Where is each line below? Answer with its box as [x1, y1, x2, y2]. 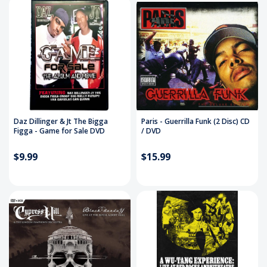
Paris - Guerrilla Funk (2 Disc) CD [141, 116, 250, 127]
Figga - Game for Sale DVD [14, 126, 105, 136]
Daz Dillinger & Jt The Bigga [14, 116, 108, 127]
